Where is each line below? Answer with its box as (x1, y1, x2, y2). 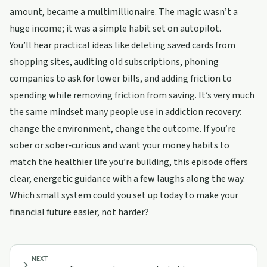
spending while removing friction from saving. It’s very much (10, 89, 254, 102)
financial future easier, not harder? (10, 206, 149, 219)
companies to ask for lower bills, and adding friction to (10, 72, 232, 85)
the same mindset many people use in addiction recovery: (10, 105, 241, 119)
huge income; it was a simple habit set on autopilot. (10, 22, 221, 35)
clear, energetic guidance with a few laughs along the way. (10, 172, 245, 185)
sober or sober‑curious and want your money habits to (10, 139, 229, 152)
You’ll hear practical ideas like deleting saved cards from (10, 39, 235, 52)
